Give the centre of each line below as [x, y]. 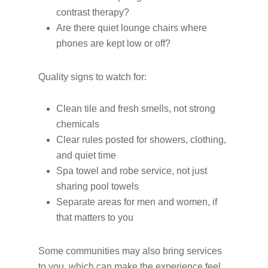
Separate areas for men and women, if [137, 202]
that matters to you [97, 217]
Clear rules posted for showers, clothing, [141, 140]
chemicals [80, 124]
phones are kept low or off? [116, 43]
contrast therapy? [95, 12]
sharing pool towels [100, 186]
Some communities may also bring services [130, 251]
